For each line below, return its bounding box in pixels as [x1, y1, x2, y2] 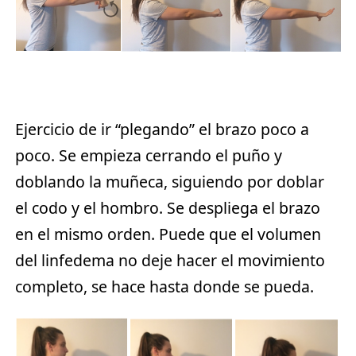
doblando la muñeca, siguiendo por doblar [15, 170, 325, 192]
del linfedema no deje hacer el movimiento [15, 249, 326, 271]
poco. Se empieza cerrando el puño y [15, 144, 283, 166]
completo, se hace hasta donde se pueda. [15, 275, 315, 297]
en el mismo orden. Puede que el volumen [15, 222, 322, 245]
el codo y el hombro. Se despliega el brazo [15, 196, 321, 219]
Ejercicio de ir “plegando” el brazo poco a [15, 118, 310, 140]
